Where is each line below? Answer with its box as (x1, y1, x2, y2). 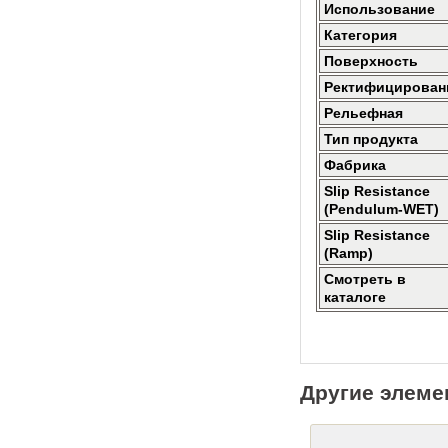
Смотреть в (324, 271, 406, 287)
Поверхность (324, 53, 418, 69)
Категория (324, 27, 397, 43)
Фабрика (324, 157, 386, 173)
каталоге (324, 289, 386, 305)
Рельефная (324, 105, 403, 121)
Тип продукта (324, 131, 418, 147)
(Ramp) (324, 245, 373, 261)
